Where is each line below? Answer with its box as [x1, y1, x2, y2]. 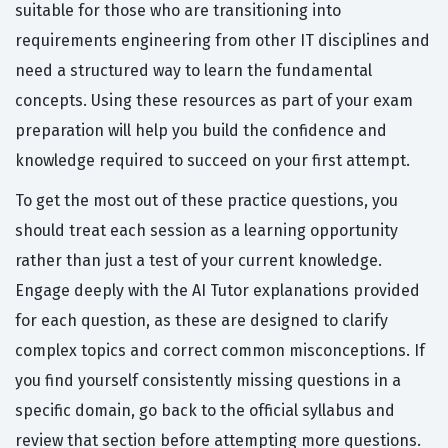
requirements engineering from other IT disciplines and [15, 31, 430, 51]
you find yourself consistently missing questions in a [15, 371, 401, 391]
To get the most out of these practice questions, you [15, 191, 398, 211]
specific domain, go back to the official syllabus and [15, 401, 395, 421]
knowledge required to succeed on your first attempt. [15, 151, 410, 171]
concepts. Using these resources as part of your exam [15, 91, 413, 111]
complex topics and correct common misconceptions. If [15, 341, 425, 361]
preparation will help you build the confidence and [15, 121, 387, 141]
